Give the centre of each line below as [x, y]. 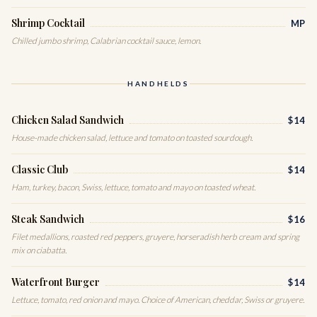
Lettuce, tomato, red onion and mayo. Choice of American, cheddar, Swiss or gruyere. [158, 300]
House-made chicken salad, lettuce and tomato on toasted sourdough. [132, 138]
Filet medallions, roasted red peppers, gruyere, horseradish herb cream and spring [155, 237]
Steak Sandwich [48, 219]
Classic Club [40, 170]
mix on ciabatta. [39, 250]
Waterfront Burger [56, 282]
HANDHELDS [158, 84]
